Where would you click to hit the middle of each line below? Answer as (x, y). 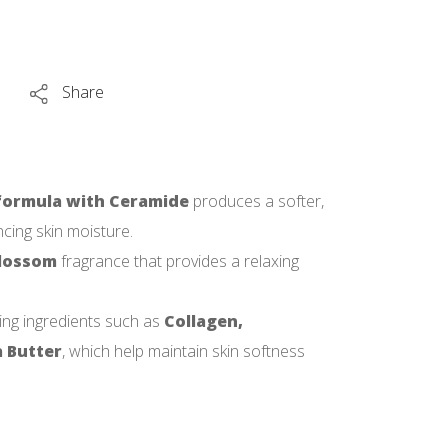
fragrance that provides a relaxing (178, 261)
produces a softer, (256, 201)
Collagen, (203, 321)
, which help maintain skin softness (183, 351)
